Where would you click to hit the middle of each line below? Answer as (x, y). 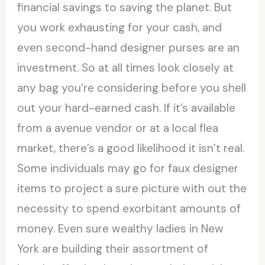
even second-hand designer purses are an (129, 47)
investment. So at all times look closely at (126, 67)
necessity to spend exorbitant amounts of (129, 208)
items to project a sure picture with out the (132, 188)
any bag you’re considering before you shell (132, 88)
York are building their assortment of (113, 248)
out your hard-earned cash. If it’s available (127, 108)
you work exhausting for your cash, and (120, 27)
